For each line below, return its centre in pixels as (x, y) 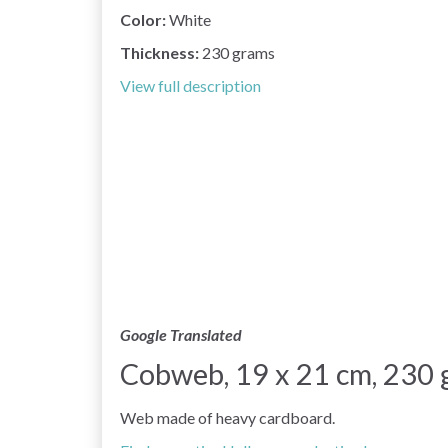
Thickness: (159, 53)
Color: (143, 20)
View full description (190, 86)
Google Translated (181, 334)
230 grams (237, 53)
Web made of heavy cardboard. (227, 417)
